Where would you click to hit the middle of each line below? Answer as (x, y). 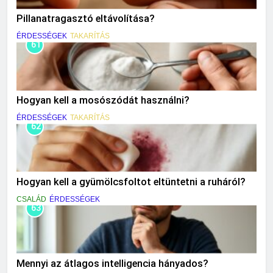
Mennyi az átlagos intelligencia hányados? (112, 263)
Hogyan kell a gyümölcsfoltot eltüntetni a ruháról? (131, 182)
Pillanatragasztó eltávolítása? (86, 19)
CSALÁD (31, 200)
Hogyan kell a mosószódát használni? (103, 101)
